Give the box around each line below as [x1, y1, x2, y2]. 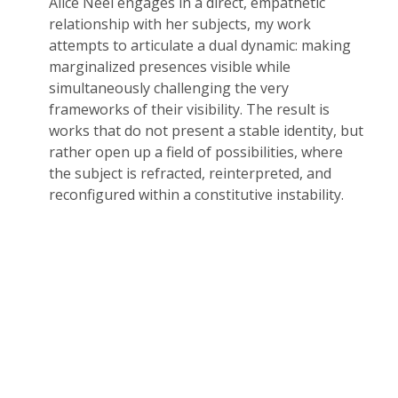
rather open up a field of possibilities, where [49, 142, 343, 162]
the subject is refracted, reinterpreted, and [49, 163, 331, 183]
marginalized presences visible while [49, 57, 291, 76]
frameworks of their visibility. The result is [49, 99, 330, 119]
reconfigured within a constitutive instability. [49, 185, 344, 204]
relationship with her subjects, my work [49, 14, 311, 34]
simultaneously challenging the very [49, 78, 289, 98]
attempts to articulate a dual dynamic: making [49, 36, 351, 55]
